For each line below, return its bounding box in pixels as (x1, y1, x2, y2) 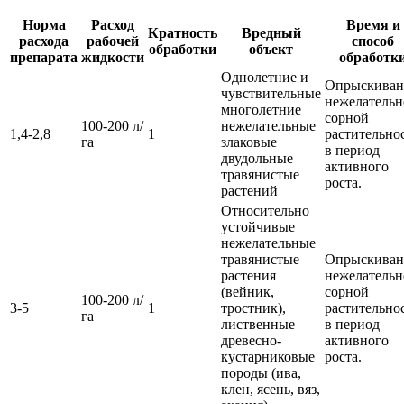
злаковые (221, 134, 277, 151)
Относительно (221, 203, 309, 219)
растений (221, 183, 278, 199)
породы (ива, (221, 365, 301, 381)
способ (352, 33, 394, 50)
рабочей (87, 33, 139, 50)
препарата (10, 50, 78, 66)
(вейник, (221, 284, 274, 300)
